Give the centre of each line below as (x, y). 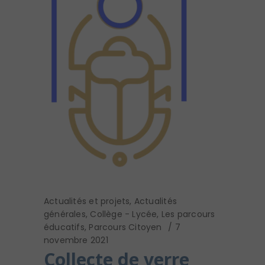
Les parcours (188, 214)
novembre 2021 (76, 240)
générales (65, 214)
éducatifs (64, 227)
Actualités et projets (87, 201)
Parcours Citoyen (125, 227)
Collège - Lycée (124, 214)
